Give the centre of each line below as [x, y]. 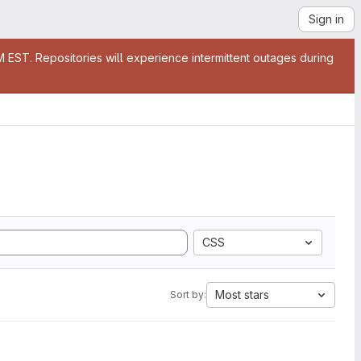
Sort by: [188, 295]
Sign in [326, 19]
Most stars [242, 295]
